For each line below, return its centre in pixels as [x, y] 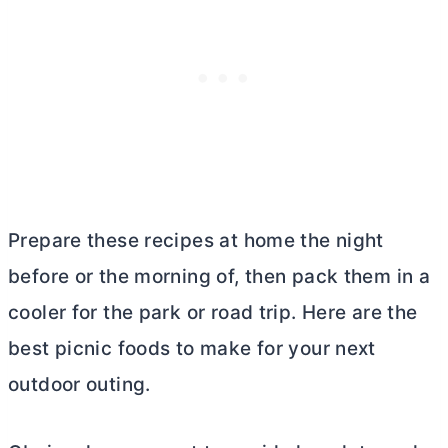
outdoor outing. [79, 384]
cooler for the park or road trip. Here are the [213, 312]
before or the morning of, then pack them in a [219, 276]
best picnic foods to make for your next [192, 348]
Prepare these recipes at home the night [196, 240]
